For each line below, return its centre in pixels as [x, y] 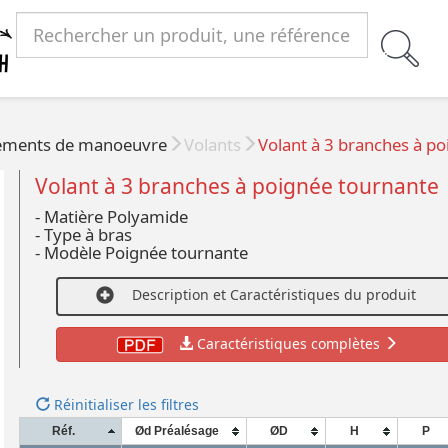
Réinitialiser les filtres [125, 404]
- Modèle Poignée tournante [142, 252]
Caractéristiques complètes [291, 343]
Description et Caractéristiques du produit [273, 295]
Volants [212, 145]
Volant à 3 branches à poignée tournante [237, 185]
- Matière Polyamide [112, 216]
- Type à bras [84, 234]
